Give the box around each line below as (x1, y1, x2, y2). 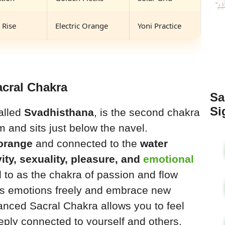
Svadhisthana (24, 106, 94, 119)
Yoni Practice (138, 20, 181, 31)
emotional (143, 153, 194, 165)
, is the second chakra (94, 106, 200, 119)
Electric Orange (55, 20, 108, 31)
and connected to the (33, 138, 140, 150)
